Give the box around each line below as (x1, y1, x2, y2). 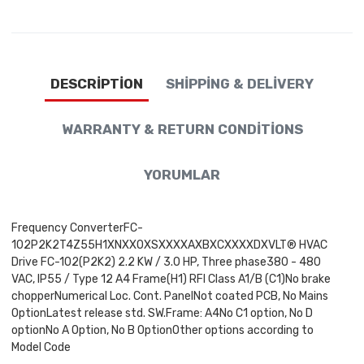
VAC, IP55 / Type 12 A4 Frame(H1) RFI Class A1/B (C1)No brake (11, 272, 331, 287)
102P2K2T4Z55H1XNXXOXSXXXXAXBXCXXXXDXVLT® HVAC (11, 238, 327, 253)
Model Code (11, 340, 71, 355)
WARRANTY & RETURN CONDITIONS (61, 121, 303, 138)
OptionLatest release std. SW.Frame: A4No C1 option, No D (11, 306, 313, 321)
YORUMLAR (144, 166, 220, 183)
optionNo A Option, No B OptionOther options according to (11, 323, 314, 338)
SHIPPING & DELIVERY (166, 76, 314, 93)
